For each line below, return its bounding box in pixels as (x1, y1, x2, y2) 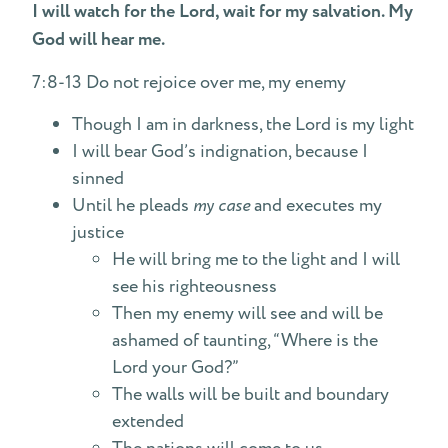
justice (72, 220, 124, 245)
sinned (72, 166, 124, 191)
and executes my (250, 193, 382, 218)
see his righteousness (112, 274, 277, 299)
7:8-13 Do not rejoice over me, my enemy (32, 70, 346, 95)
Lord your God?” (112, 355, 239, 380)
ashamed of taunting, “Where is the (112, 328, 378, 353)
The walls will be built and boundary (112, 382, 389, 407)
